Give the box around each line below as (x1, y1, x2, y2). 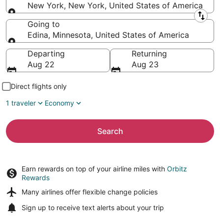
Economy (45, 99, 74, 107)
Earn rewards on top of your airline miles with (22, 165, 167, 173)
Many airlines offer (22, 188, 82, 196)
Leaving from (27, 13, 77, 23)
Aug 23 (132, 59, 159, 69)
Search (97, 126, 123, 136)
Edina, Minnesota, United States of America (27, 30, 189, 40)
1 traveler (6, 99, 36, 107)
